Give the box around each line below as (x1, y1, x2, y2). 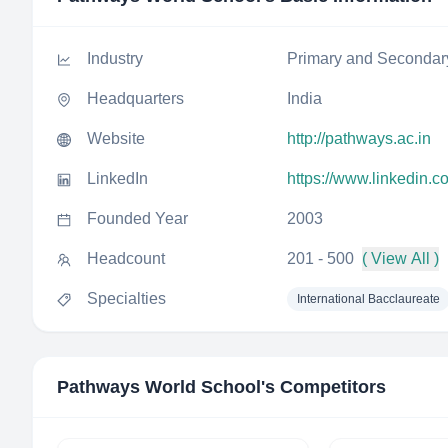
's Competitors (261, 377, 386, 397)
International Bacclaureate (297, 292, 440, 306)
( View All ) (362, 250, 439, 267)
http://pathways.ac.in (287, 130, 431, 147)
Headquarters (87, 90, 184, 107)
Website (87, 130, 145, 147)
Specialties (87, 290, 166, 307)
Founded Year (87, 210, 188, 227)
